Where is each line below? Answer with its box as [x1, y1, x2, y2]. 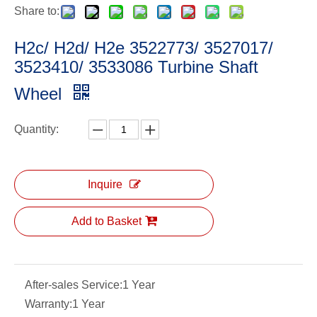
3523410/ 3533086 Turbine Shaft [14, 57, 258, 77]
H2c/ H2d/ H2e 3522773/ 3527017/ [14, 38, 273, 58]
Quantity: [14, 123, 59, 136]
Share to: [14, 5, 59, 18]
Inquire [87, 178, 122, 191]
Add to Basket [71, 215, 142, 228]
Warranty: [25, 298, 72, 311]
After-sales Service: [25, 279, 122, 292]
